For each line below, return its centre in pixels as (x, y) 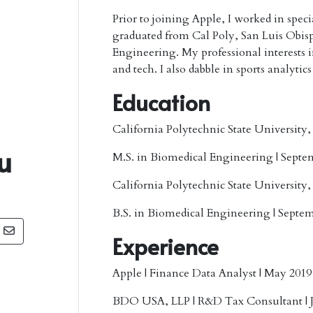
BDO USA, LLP (151, 301)
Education (161, 102)
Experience (166, 246)
